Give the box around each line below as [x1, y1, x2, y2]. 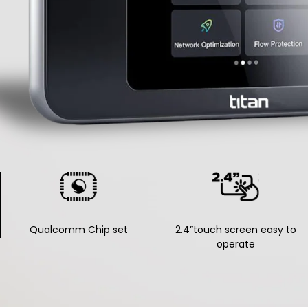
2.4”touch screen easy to [175, 223, 296, 237]
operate [216, 237, 255, 252]
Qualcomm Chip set [29, 223, 128, 237]
